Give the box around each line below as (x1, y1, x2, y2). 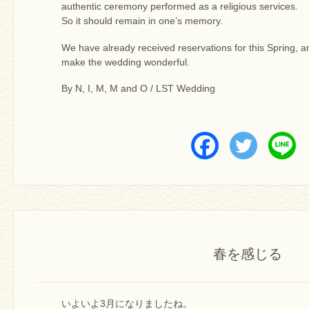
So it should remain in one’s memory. (61, 15, 223, 27)
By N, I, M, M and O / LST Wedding (61, 82, 215, 94)
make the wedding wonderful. (61, 56, 190, 68)
